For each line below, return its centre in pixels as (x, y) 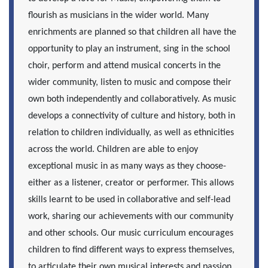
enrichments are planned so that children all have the (132, 33)
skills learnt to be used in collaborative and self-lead (129, 200)
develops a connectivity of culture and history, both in (132, 116)
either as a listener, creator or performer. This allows (131, 183)
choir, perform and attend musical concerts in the (124, 66)
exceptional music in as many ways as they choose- (127, 167)
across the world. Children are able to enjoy (113, 150)
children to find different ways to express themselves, (131, 250)
